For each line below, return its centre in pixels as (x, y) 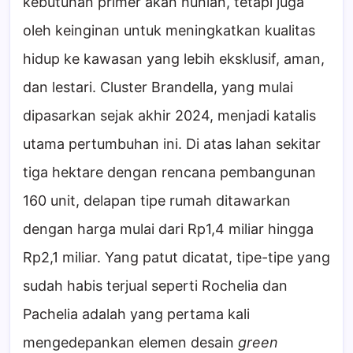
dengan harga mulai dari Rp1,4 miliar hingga (168, 229)
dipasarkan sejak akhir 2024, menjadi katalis (169, 115)
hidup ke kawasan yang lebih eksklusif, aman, (174, 58)
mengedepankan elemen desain (130, 342)
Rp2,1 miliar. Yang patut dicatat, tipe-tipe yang (176, 257)
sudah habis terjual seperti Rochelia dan (155, 285)
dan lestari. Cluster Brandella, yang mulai (158, 87)
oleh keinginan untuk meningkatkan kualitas (169, 30)
